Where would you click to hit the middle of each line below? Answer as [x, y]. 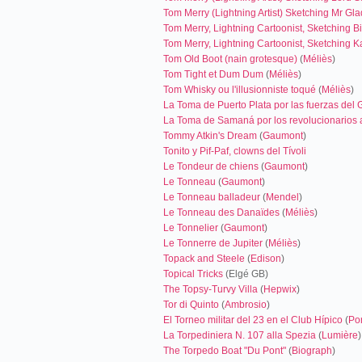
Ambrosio [246, 305]
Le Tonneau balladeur [212, 197]
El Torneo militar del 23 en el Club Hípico [253, 320]
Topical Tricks [193, 274]
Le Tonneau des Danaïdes [221, 213]
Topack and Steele [204, 259]
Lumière [340, 335]
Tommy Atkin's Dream [210, 136]
